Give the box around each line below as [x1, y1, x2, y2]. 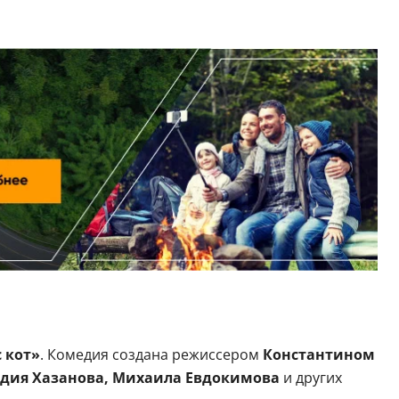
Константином [262, 344, 375, 364]
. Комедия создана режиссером [39, 344, 263, 364]
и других [279, 367, 342, 387]
